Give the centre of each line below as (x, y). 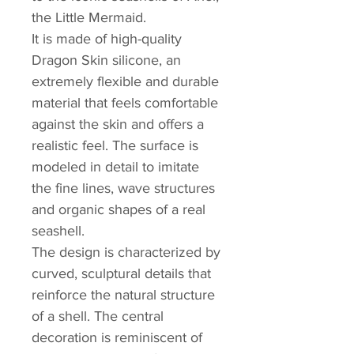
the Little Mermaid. (89, 18)
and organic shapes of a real (119, 210)
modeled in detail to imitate (115, 167)
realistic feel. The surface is (115, 146)
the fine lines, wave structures (123, 188)
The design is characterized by (126, 252)
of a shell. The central (98, 316)
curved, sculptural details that (121, 274)
